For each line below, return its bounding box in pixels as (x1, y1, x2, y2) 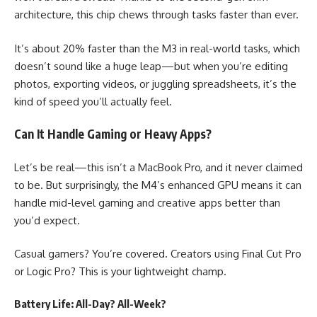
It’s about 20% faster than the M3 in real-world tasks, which (14, 41, 300, 55)
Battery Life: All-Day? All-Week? (14, 296, 166, 310)
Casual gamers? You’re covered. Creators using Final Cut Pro (14, 247, 301, 261)
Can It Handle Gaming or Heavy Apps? (14, 126, 212, 142)
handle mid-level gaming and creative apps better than (14, 195, 280, 209)
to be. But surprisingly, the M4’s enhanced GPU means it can (14, 178, 301, 192)
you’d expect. (14, 213, 80, 227)
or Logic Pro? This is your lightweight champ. (14, 265, 226, 279)
